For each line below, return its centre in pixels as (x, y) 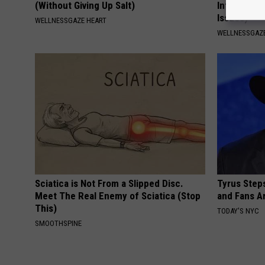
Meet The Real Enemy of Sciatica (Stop (118, 196)
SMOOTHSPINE (58, 224)
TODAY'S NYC (238, 211)
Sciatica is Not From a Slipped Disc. (109, 184)
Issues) (233, 18)
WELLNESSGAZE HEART (71, 21)
